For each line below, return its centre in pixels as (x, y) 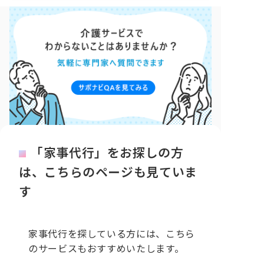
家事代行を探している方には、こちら (112, 235)
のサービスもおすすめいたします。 (106, 249)
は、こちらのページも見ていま (108, 173)
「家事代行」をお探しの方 (107, 154)
